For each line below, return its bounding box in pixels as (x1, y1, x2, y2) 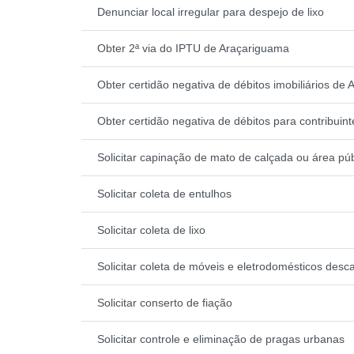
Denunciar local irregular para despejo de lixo (97, 5, 324, 18)
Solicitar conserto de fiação (97, 296, 232, 309)
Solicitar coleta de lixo (97, 223, 205, 236)
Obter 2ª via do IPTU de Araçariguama (97, 41, 289, 55)
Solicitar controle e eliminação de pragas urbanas (97, 332, 345, 345)
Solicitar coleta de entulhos (97, 186, 232, 200)
